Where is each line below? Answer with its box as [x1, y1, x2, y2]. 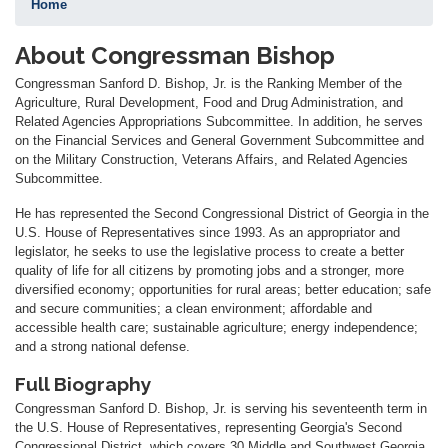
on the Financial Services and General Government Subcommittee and [15, 132, 424, 148]
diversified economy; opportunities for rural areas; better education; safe [15, 281, 431, 297]
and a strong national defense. [15, 338, 190, 354]
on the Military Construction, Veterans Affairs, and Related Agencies [15, 151, 408, 167]
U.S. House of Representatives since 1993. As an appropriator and [15, 224, 400, 240]
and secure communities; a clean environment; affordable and [15, 300, 372, 316]
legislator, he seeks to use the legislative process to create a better [15, 243, 404, 259]
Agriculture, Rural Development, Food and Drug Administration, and [15, 94, 403, 110]
